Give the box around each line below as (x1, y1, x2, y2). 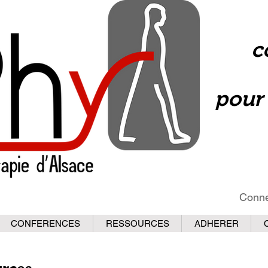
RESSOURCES (105, 218, 169, 229)
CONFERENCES (11, 218, 80, 229)
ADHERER (194, 218, 239, 229)
